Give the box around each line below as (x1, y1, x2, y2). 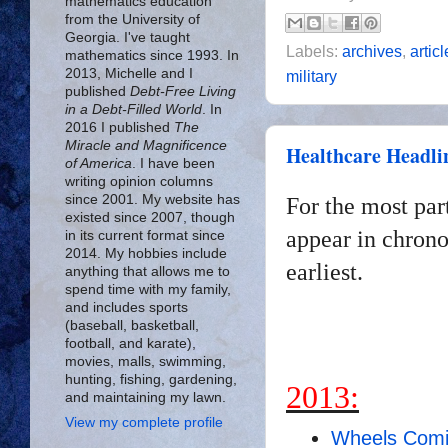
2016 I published (65, 119, 174, 135)
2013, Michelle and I (65, 65, 193, 81)
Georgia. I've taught (65, 29, 190, 45)
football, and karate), (65, 335, 196, 351)
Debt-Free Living (130, 83, 236, 99)
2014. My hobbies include (65, 245, 227, 261)
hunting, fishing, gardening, (65, 371, 237, 387)
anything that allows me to (65, 263, 230, 279)
